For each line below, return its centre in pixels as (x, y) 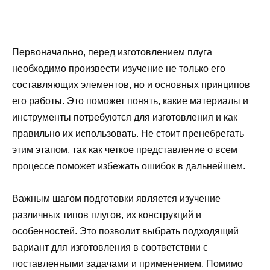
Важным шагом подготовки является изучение (116, 199)
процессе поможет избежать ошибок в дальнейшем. (129, 166)
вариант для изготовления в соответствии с (110, 248)
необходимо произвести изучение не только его (119, 69)
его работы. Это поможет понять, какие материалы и (130, 101)
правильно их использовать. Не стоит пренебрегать (128, 134)
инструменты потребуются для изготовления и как (125, 118)
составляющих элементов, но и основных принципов (131, 85)
